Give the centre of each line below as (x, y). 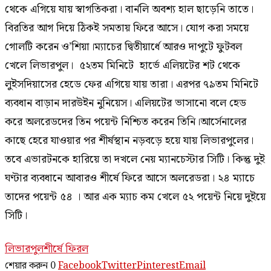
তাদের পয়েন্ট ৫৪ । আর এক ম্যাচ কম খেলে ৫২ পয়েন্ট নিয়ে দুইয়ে (135, 197)
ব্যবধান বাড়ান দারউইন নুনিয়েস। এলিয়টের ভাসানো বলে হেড (126, 103)
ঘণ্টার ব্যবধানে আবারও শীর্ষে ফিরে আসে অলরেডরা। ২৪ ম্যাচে (130, 178)
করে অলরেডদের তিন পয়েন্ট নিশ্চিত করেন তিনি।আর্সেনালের (126, 122)
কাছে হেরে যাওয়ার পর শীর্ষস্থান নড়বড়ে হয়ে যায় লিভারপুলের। (129, 141)
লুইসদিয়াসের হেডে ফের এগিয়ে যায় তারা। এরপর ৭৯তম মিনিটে (132, 85)
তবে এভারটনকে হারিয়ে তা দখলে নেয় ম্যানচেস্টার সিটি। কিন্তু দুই (135, 160)
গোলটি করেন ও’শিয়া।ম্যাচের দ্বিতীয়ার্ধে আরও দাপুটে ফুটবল (123, 47)
